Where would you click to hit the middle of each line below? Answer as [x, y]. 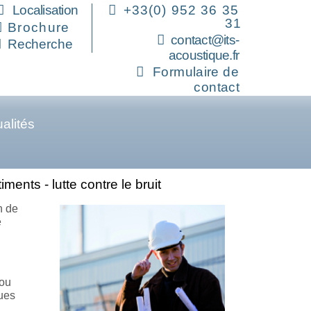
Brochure [39, 27]
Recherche [40, 44]
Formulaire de [196, 72]
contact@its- [205, 40]
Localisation [45, 10]
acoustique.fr [203, 55]
